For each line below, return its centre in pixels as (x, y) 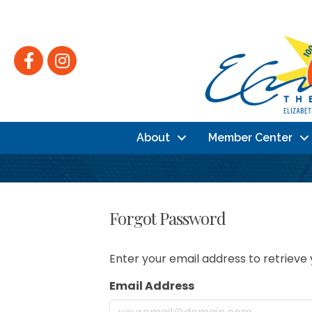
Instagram (75, 54)
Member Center (250, 137)
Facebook (41, 54)
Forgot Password (167, 218)
